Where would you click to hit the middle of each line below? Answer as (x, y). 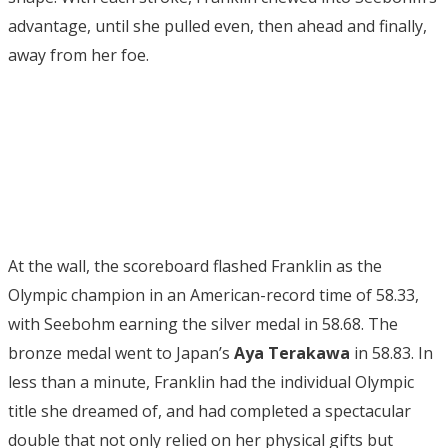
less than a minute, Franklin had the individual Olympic (211, 381)
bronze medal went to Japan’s (121, 352)
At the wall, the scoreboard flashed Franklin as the (195, 265)
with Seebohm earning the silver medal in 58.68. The (203, 323)
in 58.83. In (391, 352)
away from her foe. (78, 54)
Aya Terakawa (292, 352)
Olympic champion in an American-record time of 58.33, (213, 294)
